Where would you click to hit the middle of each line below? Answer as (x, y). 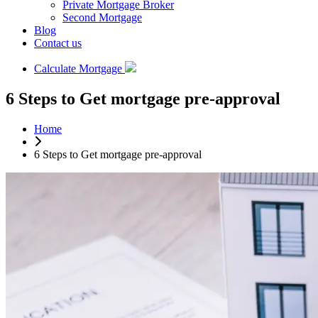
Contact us (58, 43)
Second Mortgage (102, 17)
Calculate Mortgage (79, 68)
